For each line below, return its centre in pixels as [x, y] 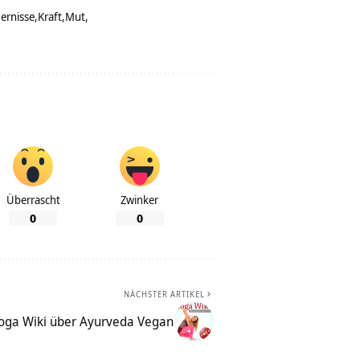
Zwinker [139, 200]
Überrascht [33, 200]
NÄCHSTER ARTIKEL [164, 295]
